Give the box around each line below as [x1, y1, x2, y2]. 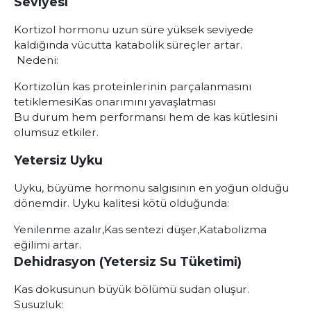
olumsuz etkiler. [14, 126, 99, 139]
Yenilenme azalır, [14, 223, 104, 236]
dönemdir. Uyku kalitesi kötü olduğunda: [14, 196, 229, 210]
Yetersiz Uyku [14, 153, 103, 167]
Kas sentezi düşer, [104, 223, 199, 236]
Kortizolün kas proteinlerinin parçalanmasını [14, 80, 251, 93]
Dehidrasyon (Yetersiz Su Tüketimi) [14, 254, 242, 269]
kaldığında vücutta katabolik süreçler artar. [14, 38, 242, 51]
